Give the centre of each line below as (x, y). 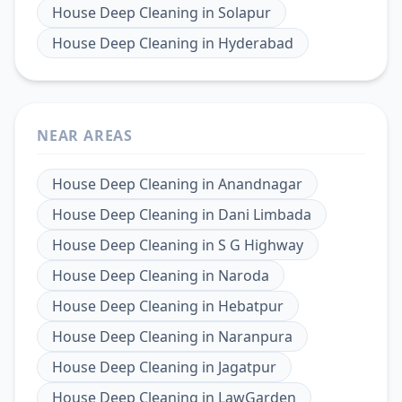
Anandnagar (260, 184)
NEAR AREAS (85, 136)
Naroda (244, 276)
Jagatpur (247, 367)
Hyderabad (256, 44)
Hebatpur (251, 306)
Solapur (245, 13)
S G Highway (261, 245)
